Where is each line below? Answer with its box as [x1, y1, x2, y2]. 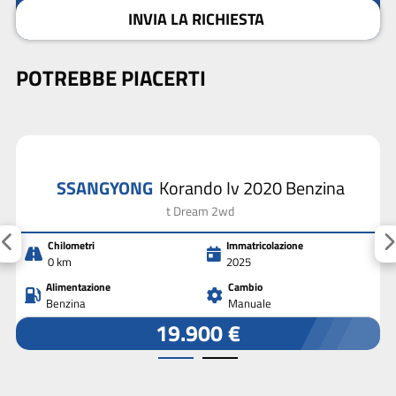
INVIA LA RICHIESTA [128, 6, 264, 31]
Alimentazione [46, 278, 110, 296]
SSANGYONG [56, 174, 156, 202]
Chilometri [48, 237, 95, 255]
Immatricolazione [226, 237, 303, 255]
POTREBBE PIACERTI [16, 61, 206, 94]
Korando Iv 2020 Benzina [158, 174, 345, 202]
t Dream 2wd [166, 202, 234, 221]
